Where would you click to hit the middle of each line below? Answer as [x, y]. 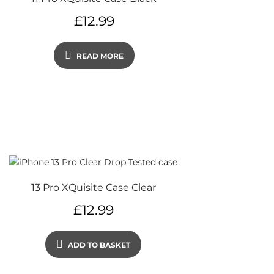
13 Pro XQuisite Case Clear [93, 187]
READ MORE [100, 56]
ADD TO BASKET [99, 245]
